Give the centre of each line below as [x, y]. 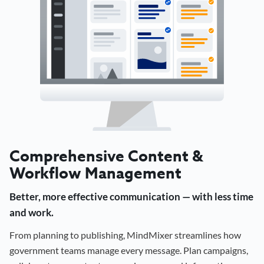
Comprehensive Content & [106, 156]
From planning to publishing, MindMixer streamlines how [125, 235]
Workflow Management [95, 173]
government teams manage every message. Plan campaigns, [129, 250]
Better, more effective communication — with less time [131, 196]
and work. [32, 212]
